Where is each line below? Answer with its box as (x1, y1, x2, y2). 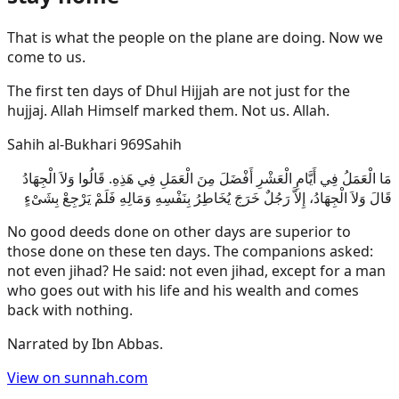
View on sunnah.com (7, 367, 148, 387)
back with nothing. (7, 299, 133, 320)
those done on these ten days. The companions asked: (7, 240, 373, 261)
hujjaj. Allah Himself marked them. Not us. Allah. (7, 100, 330, 120)
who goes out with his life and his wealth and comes (7, 280, 359, 300)
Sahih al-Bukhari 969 (7, 134, 144, 154)
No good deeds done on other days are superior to (7, 221, 351, 241)
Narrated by (7, 333, 92, 354)
